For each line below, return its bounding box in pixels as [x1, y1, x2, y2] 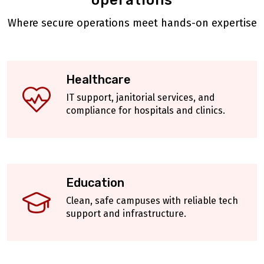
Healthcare [66, 72, 131, 87]
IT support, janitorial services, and [66, 92, 215, 104]
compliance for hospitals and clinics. [66, 105, 225, 117]
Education [66, 176, 124, 190]
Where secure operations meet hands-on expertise [7, 16, 257, 30]
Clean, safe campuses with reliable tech [66, 195, 238, 207]
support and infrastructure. [66, 208, 186, 220]
